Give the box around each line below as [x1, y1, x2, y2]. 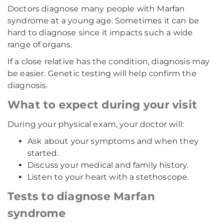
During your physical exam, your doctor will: [7, 119, 184, 129]
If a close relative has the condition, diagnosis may [7, 57, 210, 66]
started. [27, 148, 59, 158]
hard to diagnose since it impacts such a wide [7, 28, 193, 37]
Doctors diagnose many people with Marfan [7, 4, 185, 13]
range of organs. [7, 40, 72, 49]
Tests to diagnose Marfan [7, 190, 155, 203]
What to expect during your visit [7, 98, 198, 111]
